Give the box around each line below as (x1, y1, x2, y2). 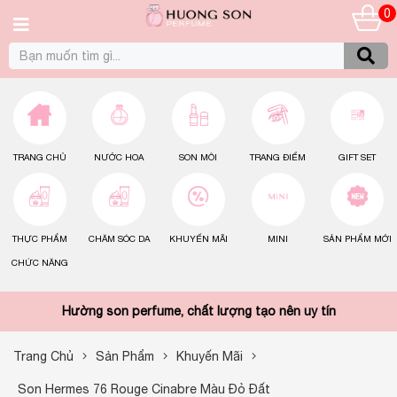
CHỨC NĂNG (11, 257, 68, 268)
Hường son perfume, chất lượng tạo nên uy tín (61, 304, 336, 318)
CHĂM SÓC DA (88, 233, 150, 244)
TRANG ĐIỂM (250, 152, 307, 162)
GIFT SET (339, 152, 377, 162)
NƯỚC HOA (94, 152, 144, 162)
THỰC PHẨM (12, 233, 67, 244)
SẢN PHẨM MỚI (323, 233, 392, 244)
